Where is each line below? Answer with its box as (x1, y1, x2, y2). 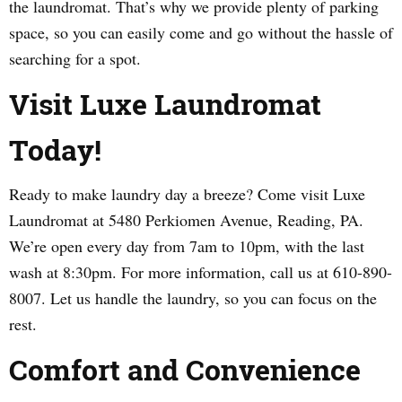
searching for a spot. (9, 48, 141, 69)
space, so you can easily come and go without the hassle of (9, 22, 393, 43)
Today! (9, 130, 101, 169)
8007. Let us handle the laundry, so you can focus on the (9, 287, 377, 309)
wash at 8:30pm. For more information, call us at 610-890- (9, 261, 392, 283)
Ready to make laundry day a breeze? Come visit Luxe (9, 183, 365, 205)
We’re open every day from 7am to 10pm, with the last (9, 235, 364, 257)
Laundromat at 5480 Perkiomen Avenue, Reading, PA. (9, 209, 363, 231)
